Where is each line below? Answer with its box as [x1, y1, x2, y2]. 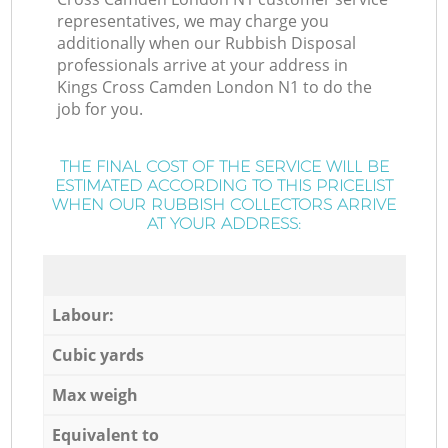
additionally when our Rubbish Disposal [57, 32, 357, 55]
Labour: [51, 303, 114, 326]
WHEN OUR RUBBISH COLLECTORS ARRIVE [52, 195, 396, 215]
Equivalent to [51, 423, 159, 446]
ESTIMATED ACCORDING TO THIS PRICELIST [55, 176, 393, 196]
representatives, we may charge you [57, 10, 330, 33]
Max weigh [51, 383, 138, 406]
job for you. [57, 98, 144, 121]
